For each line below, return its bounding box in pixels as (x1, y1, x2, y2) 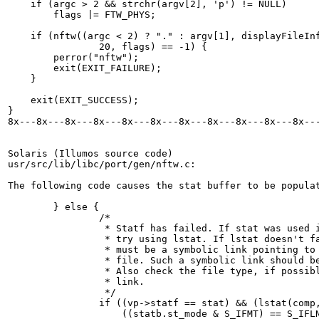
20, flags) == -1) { (8, 41, 99, 52)
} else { (8, 202, 99, 212)
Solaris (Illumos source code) (8, 148, 173, 159)
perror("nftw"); (8, 52, 53, 63)
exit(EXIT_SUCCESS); (8, 95, 139, 105)
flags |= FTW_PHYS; (8, 9, 53, 20)
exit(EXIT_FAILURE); (8, 63, 53, 73)
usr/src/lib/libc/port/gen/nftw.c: (8, 159, 196, 169)
